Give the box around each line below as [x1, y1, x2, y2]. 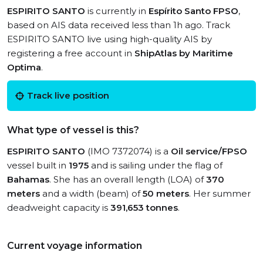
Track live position [27, 90, 109, 101]
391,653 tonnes [110, 202, 178, 213]
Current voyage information [7, 240, 142, 251]
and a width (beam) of [40, 188, 143, 199]
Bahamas [7, 174, 49, 185]
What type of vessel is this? [7, 124, 139, 136]
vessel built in [7, 160, 69, 171]
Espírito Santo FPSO [149, 5, 238, 16]
